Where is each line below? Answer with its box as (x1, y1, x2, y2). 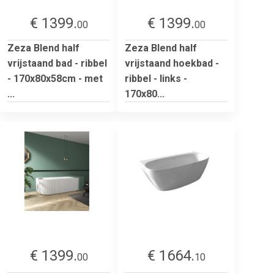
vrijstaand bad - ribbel (7, 57, 107, 69)
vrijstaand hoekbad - (125, 57, 219, 69)
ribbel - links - (125, 72, 187, 84)
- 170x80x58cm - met (7, 72, 103, 84)
